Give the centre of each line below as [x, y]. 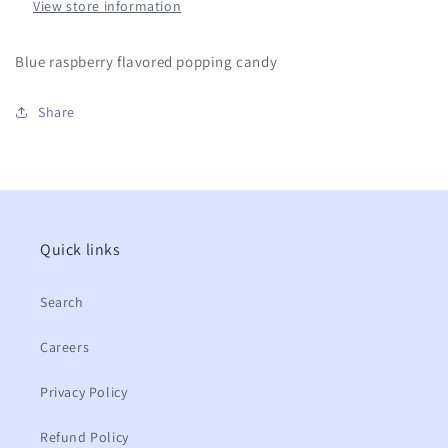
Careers [65, 347]
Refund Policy [84, 437]
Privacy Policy [84, 392]
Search [62, 302]
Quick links [80, 249]
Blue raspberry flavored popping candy [146, 61]
